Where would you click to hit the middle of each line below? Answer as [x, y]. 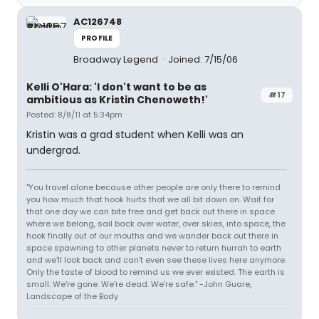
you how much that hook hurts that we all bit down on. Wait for [150, 199]
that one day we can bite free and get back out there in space [151, 211]
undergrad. [53, 150]
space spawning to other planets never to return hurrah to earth [154, 248]
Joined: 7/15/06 [203, 59]
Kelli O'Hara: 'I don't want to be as [116, 87]
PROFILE [97, 38]
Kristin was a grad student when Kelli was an [135, 135]
